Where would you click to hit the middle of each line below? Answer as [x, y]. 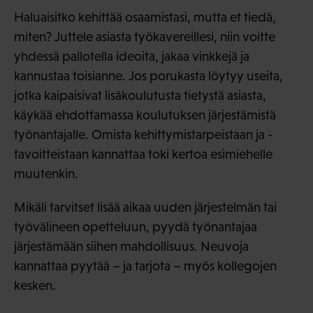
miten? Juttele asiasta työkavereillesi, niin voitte [145, 36]
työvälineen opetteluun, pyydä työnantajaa [136, 226]
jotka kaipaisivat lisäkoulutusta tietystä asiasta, [140, 95]
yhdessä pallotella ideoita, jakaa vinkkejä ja [132, 56]
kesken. [36, 285]
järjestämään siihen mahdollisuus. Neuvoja [131, 246]
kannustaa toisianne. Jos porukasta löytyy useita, [148, 75]
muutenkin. [46, 173]
